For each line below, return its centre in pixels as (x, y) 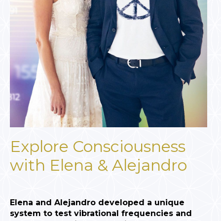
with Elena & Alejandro (98, 165)
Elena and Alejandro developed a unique (97, 203)
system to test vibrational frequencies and (101, 214)
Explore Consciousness (98, 147)
